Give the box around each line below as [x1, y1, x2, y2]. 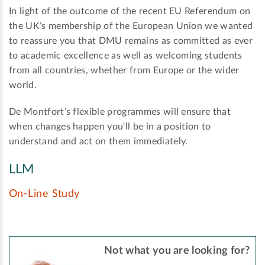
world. [9, 80, 37, 91]
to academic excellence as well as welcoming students [9, 51, 243, 61]
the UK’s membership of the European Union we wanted [9, 21, 253, 31]
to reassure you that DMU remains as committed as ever [9, 36, 253, 46]
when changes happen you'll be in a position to [9, 122, 211, 132]
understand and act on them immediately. [9, 137, 188, 147]
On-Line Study [9, 189, 80, 200]
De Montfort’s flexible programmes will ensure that [9, 107, 231, 117]
